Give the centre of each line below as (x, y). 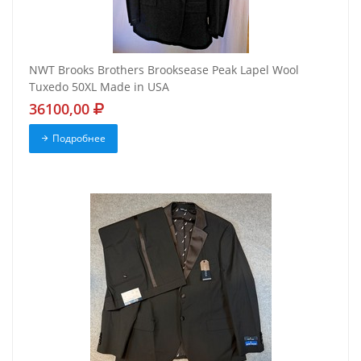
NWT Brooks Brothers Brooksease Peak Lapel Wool (164, 70)
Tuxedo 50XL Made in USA (99, 87)
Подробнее (79, 139)
